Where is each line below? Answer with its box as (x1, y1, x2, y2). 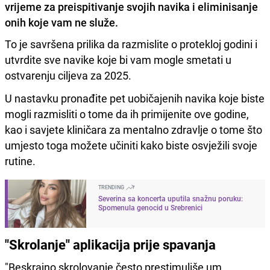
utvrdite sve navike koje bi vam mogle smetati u (5, 52, 231, 67)
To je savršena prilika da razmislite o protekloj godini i (5, 36, 257, 51)
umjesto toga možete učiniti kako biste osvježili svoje (5, 137, 257, 152)
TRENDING (98, 183, 125, 191)
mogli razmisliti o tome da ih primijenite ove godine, (5, 106, 249, 121)
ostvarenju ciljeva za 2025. (5, 67, 131, 83)
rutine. (5, 153, 36, 168)
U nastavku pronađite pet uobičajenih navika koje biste (5, 90, 265, 105)
